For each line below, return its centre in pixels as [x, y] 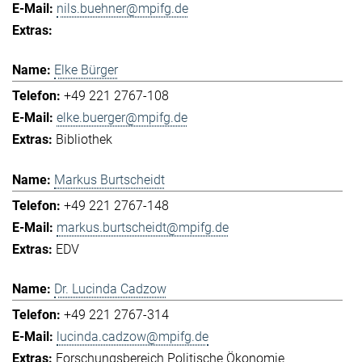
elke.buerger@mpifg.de [122, 118]
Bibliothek [84, 140]
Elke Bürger [86, 70]
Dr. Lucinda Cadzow [110, 289]
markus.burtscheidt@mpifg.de [143, 227]
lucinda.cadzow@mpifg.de [133, 337]
